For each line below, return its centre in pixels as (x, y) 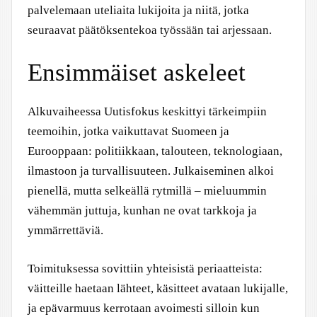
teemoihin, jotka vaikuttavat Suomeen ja (128, 131)
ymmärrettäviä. (65, 230)
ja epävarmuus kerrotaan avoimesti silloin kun (144, 308)
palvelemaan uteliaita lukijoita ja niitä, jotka (138, 10)
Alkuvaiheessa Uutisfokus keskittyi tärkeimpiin (147, 111)
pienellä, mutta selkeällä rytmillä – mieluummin (147, 191)
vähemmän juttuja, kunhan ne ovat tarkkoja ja (142, 211)
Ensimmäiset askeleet (137, 73)
